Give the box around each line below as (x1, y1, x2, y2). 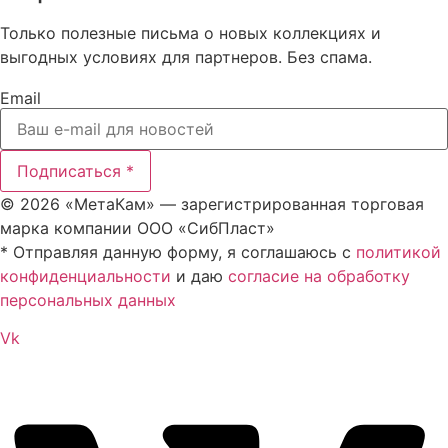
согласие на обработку (228, 265, 410, 286)
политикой (356, 241, 441, 262)
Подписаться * (17, 160, 134, 181)
